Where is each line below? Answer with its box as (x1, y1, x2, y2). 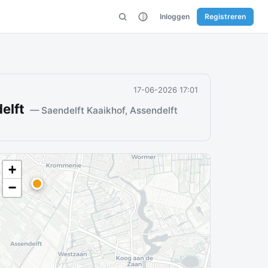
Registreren (205, 11, 246, 21)
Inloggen (160, 11, 190, 21)
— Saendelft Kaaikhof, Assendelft (30, 105, 178, 116)
